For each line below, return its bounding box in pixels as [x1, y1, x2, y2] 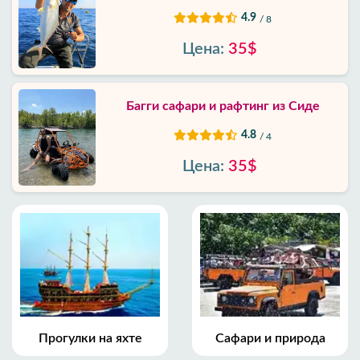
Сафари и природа [215, 331, 325, 345]
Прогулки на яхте [38, 331, 142, 345]
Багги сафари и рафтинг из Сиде [125, 100, 320, 112]
